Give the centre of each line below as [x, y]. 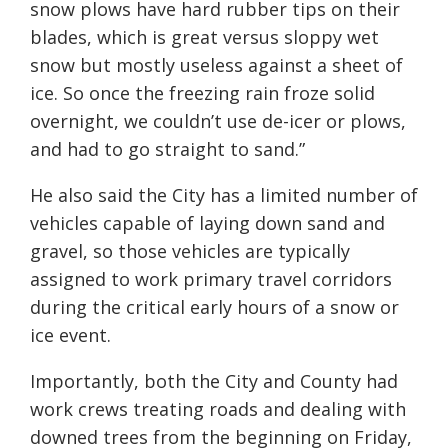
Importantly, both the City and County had [214, 380]
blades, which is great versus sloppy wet [204, 36]
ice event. [70, 334]
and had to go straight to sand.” [167, 148]
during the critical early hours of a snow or [214, 306]
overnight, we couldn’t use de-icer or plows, [218, 120]
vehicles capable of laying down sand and [207, 222]
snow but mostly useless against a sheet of [216, 64]
